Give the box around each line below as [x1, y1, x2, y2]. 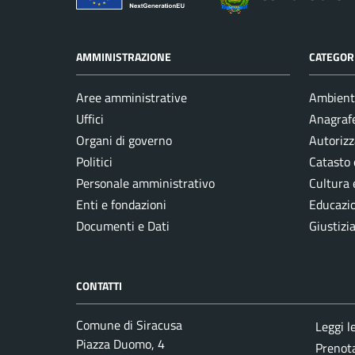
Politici [76, 152, 113, 172]
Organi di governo [76, 131, 172, 151]
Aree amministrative [76, 88, 187, 108]
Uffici [76, 109, 104, 129]
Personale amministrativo [76, 174, 215, 193]
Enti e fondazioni [76, 195, 166, 215]
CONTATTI [76, 277, 122, 295]
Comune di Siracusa [76, 315, 182, 335]
